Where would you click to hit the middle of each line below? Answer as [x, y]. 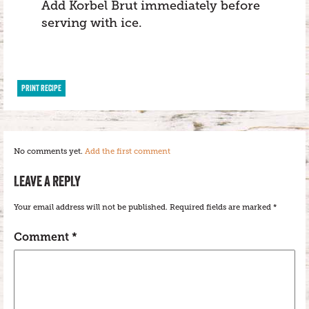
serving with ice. [92, 23]
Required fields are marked [221, 207]
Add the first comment [128, 151]
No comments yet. [49, 151]
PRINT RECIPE [41, 88]
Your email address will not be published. [91, 207]
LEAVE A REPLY [47, 181]
